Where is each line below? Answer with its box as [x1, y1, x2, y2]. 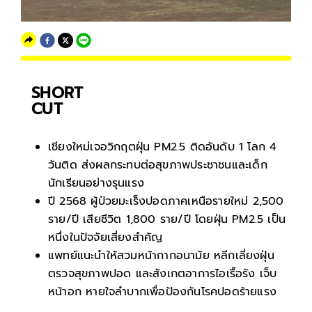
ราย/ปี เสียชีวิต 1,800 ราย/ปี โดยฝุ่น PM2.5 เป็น [48, 211, 286, 228]
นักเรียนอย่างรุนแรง [48, 175, 144, 192]
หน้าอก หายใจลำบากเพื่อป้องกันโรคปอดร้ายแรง [48, 283, 277, 301]
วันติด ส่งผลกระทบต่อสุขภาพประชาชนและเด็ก [48, 157, 267, 174]
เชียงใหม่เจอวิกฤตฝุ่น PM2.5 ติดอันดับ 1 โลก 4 [48, 139, 277, 156]
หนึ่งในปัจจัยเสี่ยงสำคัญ [48, 229, 163, 247]
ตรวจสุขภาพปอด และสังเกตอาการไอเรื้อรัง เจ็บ [48, 265, 277, 283]
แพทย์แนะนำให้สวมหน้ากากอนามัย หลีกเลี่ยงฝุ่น [48, 247, 274, 265]
